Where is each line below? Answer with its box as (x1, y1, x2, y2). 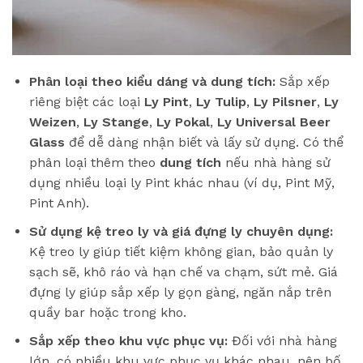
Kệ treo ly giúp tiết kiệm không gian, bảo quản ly (28, 243, 333, 259)
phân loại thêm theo (28, 155, 160, 171)
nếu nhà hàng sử (220, 155, 331, 171)
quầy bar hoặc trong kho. (28, 304, 186, 320)
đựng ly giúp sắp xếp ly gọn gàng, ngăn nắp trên (28, 284, 331, 300)
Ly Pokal (156, 114, 210, 130)
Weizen (28, 114, 76, 130)
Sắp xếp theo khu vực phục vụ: (28, 332, 228, 348)
